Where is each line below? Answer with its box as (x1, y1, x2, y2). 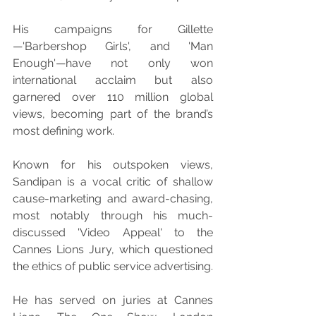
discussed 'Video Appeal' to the (13, 226, 213, 239)
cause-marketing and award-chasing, (13, 192, 213, 205)
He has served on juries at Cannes (13, 293, 213, 307)
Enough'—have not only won (13, 56, 213, 70)
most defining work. (13, 124, 114, 138)
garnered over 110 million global (13, 90, 213, 104)
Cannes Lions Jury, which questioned (13, 243, 213, 256)
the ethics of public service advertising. (13, 260, 213, 273)
